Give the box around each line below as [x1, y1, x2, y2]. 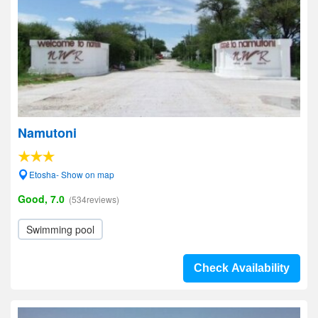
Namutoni [18, 124, 77, 142]
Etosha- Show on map [29, 168, 114, 180]
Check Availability [194, 262, 290, 274]
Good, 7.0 [18, 192, 65, 206]
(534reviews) [69, 193, 119, 205]
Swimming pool [26, 222, 94, 236]
